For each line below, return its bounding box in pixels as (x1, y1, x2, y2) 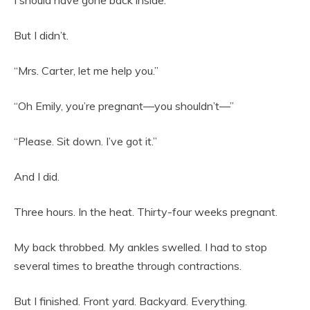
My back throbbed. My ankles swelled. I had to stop (14, 240, 267, 255)
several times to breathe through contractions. (14, 259, 241, 273)
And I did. (14, 170, 60, 184)
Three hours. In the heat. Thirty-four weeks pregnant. (14, 205, 277, 219)
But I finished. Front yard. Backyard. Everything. (14, 294, 247, 309)
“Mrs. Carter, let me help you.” (14, 64, 158, 78)
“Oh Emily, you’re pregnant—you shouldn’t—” (14, 99, 234, 113)
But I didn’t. (14, 28, 69, 43)
